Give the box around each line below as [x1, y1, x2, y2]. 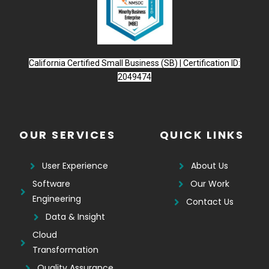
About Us [191, 160, 229, 172]
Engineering [32, 193, 82, 205]
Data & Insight [45, 211, 105, 223]
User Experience [42, 160, 109, 172]
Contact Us [186, 196, 234, 208]
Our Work [190, 178, 229, 190]
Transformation [32, 244, 99, 256]
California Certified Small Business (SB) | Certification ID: [29, 58, 240, 68]
